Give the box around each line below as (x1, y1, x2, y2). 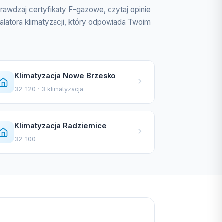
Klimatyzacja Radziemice (14, 121, 107, 130)
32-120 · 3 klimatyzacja (14, 85, 83, 93)
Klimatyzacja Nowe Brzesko (14, 71, 116, 80)
